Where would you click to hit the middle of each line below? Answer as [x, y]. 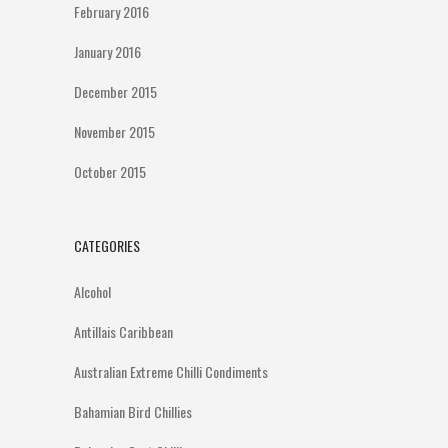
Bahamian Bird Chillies [133, 411]
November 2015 [114, 131]
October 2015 [110, 171]
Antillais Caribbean [123, 331]
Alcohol [92, 291]
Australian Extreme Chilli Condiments [171, 371]
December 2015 [115, 91]
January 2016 [107, 51]
